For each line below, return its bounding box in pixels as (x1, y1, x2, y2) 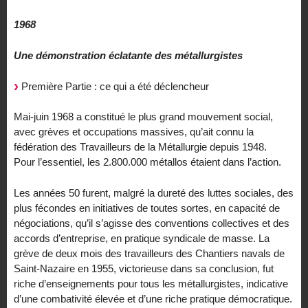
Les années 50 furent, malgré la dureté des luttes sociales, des (14, 187, 294, 199)
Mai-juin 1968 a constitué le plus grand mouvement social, (14, 111, 273, 123)
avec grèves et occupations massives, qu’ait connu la (14, 126, 254, 138)
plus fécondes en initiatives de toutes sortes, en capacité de (14, 202, 280, 214)
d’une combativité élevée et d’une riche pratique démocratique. (14, 293, 292, 305)
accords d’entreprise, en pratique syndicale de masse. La (14, 232, 269, 245)
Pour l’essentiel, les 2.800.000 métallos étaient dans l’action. (14, 156, 281, 168)
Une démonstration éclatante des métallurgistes (14, 49, 243, 61)
